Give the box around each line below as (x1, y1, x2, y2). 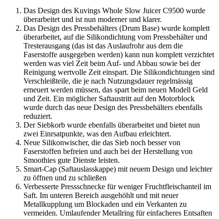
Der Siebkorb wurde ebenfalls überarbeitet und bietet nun (23, 121, 200, 130)
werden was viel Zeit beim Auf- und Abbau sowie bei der (23, 59, 200, 68)
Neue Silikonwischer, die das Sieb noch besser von (23, 138, 180, 147)
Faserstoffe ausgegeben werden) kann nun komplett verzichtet (23, 50, 214, 59)
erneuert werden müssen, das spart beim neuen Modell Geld (23, 86, 208, 94)
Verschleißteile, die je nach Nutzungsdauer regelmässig (23, 77, 193, 86)
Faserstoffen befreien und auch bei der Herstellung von (23, 147, 193, 156)
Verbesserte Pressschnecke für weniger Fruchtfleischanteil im (23, 182, 211, 191)
